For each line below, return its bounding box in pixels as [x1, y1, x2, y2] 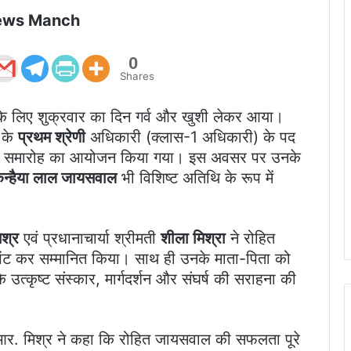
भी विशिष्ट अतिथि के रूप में [117, 168, 273, 188]
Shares [119, 70, 154, 83]
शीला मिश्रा [161, 229, 226, 248]
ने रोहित [226, 229, 275, 248]
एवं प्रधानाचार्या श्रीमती [19, 229, 161, 248]
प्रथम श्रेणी [18, 128, 85, 147]
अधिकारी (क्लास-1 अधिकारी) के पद [85, 128, 295, 147]
